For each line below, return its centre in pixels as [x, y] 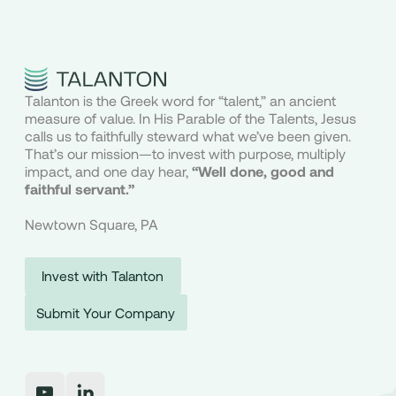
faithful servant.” [79, 188]
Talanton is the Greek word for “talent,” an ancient [180, 100]
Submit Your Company [106, 312]
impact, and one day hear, [108, 171]
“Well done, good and [263, 171]
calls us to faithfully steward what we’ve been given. [187, 135]
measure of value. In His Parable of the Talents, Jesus [190, 118]
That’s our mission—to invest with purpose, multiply [185, 153]
